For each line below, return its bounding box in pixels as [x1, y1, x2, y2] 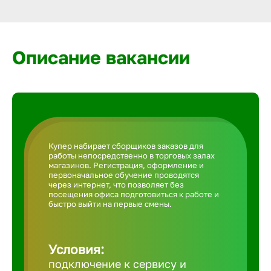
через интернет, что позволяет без [48, 180, 184, 189]
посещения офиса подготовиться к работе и [48, 189, 219, 199]
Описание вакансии [12, 47, 190, 68]
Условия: [48, 241, 104, 257]
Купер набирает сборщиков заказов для [48, 141, 203, 151]
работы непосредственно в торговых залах [48, 151, 215, 160]
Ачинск [219, 155, 257, 169]
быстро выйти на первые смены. [48, 199, 172, 209]
